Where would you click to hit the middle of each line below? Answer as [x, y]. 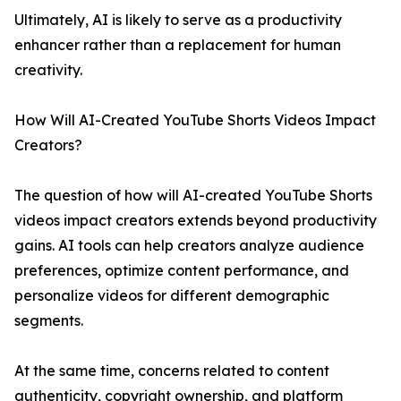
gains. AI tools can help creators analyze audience [189, 246]
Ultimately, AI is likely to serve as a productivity [178, 20]
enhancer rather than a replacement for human [178, 45]
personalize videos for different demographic [172, 296]
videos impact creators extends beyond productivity [196, 221]
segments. [49, 321]
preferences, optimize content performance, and [182, 271]
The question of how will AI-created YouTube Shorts [193, 196]
